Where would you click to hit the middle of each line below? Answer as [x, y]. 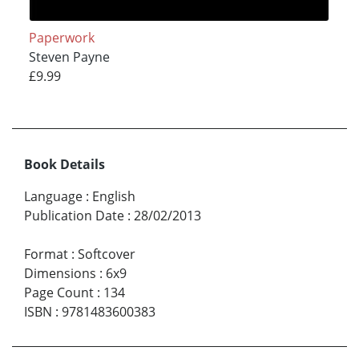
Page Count [59, 293]
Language [53, 197]
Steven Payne [69, 57]
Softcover [107, 254]
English [114, 197]
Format [46, 254]
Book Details [65, 165]
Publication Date [74, 216]
